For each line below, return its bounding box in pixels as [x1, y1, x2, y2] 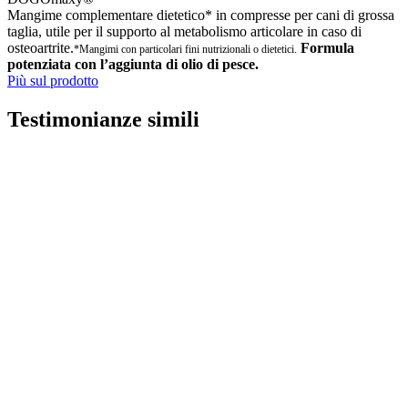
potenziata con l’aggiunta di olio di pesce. [7, 56, 259, 73]
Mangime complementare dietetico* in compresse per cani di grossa [7, 7, 394, 24]
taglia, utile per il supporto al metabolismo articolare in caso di [7, 24, 362, 40]
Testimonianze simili [7, 107, 199, 132]
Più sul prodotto [7, 73, 98, 89]
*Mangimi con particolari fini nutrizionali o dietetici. [74, 43, 297, 56]
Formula [297, 40, 354, 56]
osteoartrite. [7, 40, 74, 56]
